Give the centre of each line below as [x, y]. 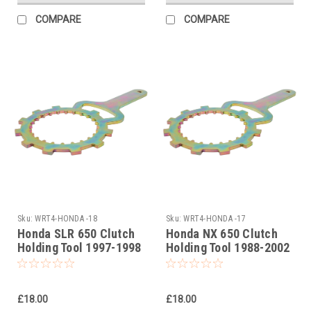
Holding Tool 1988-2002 [228, 247]
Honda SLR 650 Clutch [76, 233]
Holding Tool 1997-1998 [79, 247]
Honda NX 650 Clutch [222, 233]
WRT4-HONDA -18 [66, 218]
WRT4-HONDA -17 [215, 218]
